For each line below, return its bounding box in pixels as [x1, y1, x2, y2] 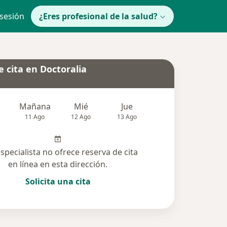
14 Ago [163, 112, 183, 122]
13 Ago [117, 112, 137, 122]
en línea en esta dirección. [8, 159, 108, 170]
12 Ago [71, 112, 91, 122]
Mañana [19, 101, 51, 112]
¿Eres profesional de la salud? [39, 11, 158, 22]
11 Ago [25, 112, 45, 122]
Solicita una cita [25, 176, 91, 187]
